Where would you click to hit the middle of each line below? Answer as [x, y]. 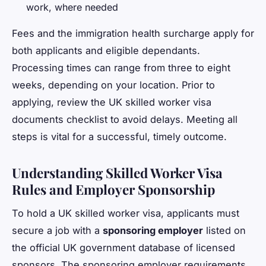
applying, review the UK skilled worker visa [112, 102]
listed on [224, 231]
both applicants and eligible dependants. [106, 50]
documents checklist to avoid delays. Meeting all [125, 119]
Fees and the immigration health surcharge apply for [133, 33]
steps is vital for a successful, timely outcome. [119, 136]
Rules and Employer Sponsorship [113, 189]
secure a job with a [57, 231]
